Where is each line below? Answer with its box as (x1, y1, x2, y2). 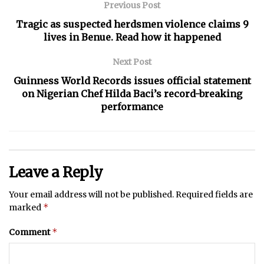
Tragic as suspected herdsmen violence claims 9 (15, 18, 249, 30)
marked (9, 202, 43, 213)
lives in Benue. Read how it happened (43, 31, 221, 43)
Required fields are (176, 189, 253, 200)
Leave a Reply (9, 163, 103, 181)
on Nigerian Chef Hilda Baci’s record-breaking (22, 87, 242, 100)
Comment (9, 226, 52, 237)
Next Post (113, 56, 151, 67)
